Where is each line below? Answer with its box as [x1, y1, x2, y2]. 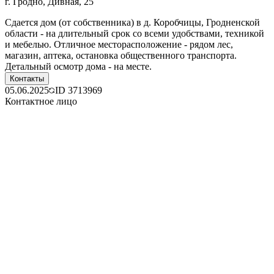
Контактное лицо [5, 95, 77, 106]
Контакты [10, 73, 44, 83]
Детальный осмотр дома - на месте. [5, 61, 152, 72]
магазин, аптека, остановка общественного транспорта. [5, 50, 237, 61]
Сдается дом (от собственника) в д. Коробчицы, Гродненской [5, 17, 260, 28]
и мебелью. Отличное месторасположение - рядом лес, [5, 39, 233, 50]
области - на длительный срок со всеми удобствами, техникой [5, 28, 264, 39]
